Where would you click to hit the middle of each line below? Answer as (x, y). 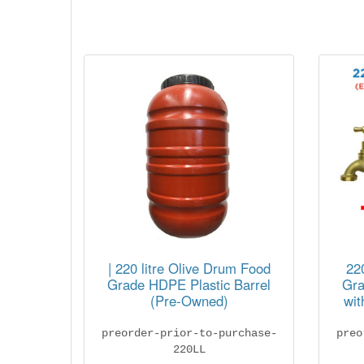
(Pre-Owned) (189, 301)
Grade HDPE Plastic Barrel (189, 285)
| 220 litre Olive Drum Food (189, 269)
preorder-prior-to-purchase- (189, 334)
